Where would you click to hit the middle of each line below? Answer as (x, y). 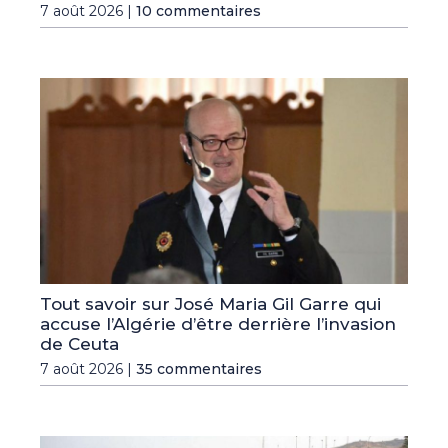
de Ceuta (79, 344)
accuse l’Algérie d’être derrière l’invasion (218, 324)
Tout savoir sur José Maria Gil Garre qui (210, 304)
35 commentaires (199, 369)
